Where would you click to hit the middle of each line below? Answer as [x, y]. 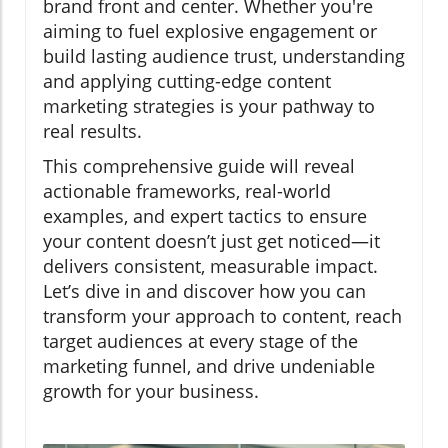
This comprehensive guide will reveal [199, 166]
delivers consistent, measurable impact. [210, 266]
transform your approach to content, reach [222, 316]
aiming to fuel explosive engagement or [210, 31]
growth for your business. [151, 391]
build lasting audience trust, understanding [224, 56]
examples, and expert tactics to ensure [205, 216]
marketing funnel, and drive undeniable [209, 366]
